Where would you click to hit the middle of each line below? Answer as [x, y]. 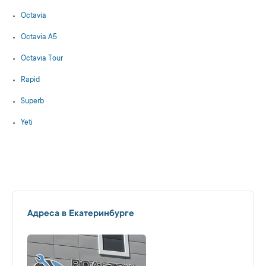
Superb [32, 102]
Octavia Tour [42, 59]
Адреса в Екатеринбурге [81, 214]
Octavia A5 [39, 37]
